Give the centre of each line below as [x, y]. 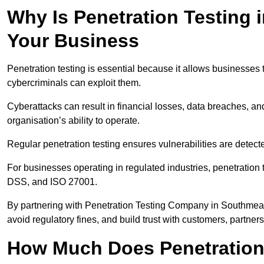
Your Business [73, 41]
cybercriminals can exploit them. [74, 83]
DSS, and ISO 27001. [52, 182]
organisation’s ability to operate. [73, 121]
